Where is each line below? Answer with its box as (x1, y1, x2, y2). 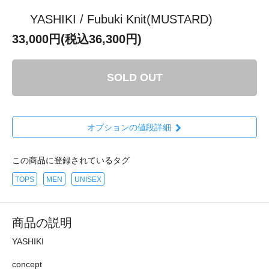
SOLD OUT (106, 71, 163, 83)
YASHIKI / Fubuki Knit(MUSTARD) (30, 12, 213, 26)
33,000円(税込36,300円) (12, 32, 142, 46)
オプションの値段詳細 (86, 122, 171, 133)
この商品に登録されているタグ (12, 156, 130, 166)
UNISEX (74, 175, 101, 184)
